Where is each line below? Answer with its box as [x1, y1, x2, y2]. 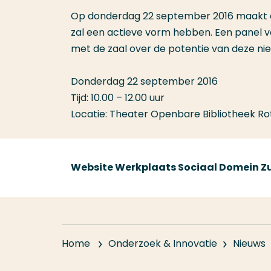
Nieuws [233, 237, 266, 250]
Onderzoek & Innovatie [108, 237, 217, 250]
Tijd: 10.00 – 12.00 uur [71, 91, 165, 105]
